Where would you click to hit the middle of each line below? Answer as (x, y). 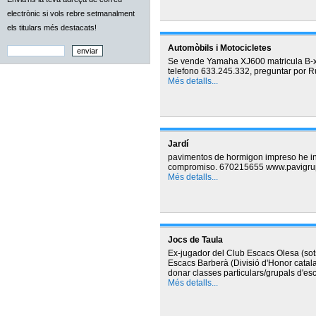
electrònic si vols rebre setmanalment (71, 13)
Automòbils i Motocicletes (219, 48)
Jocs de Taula (195, 240)
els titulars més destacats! (52, 28)
